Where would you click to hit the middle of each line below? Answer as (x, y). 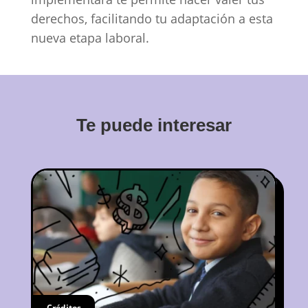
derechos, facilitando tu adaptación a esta (152, 18)
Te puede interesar (154, 125)
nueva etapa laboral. (90, 37)
